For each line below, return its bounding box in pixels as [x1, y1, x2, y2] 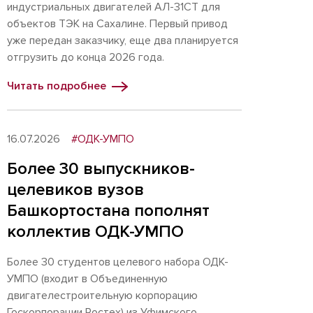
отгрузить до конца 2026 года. [7, 50, 170, 64]
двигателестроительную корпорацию [7, 289, 198, 303]
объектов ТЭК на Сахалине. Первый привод [7, 17, 228, 31]
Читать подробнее [7, 79, 106, 93]
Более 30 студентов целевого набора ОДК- [7, 255, 228, 269]
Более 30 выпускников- [7, 159, 195, 179]
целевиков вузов [7, 180, 144, 200]
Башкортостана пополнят [7, 201, 210, 221]
